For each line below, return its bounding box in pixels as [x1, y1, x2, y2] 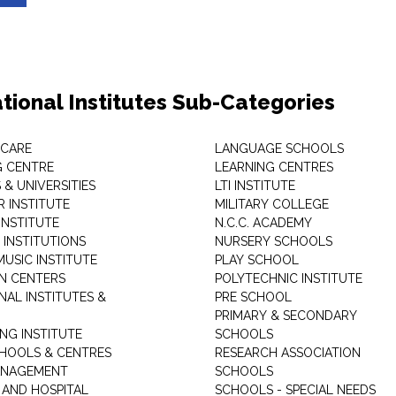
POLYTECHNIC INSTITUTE [214, 271, 362, 286]
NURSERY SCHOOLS [214, 234, 332, 248]
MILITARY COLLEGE [214, 197, 329, 211]
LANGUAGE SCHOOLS [214, 141, 344, 156]
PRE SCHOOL [214, 290, 292, 304]
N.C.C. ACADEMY [214, 216, 312, 230]
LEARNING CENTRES [214, 160, 333, 174]
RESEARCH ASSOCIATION [214, 346, 361, 360]
